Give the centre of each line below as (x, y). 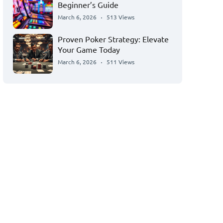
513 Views (120, 17)
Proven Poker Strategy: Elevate (113, 39)
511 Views (120, 62)
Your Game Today (89, 49)
